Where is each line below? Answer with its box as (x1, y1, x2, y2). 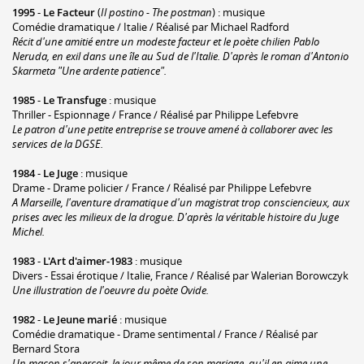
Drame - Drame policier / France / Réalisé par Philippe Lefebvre (12, 180, 311, 195)
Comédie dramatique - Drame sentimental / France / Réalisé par (12, 326, 318, 341)
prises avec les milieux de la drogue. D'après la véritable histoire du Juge (12, 209, 339, 224)
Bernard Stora (12, 340, 80, 356)
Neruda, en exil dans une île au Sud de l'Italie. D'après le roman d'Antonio (12, 48, 349, 63)
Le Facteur (43, 4, 95, 19)
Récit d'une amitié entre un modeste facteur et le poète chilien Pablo (12, 33, 319, 49)
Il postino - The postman (101, 4, 212, 19)
